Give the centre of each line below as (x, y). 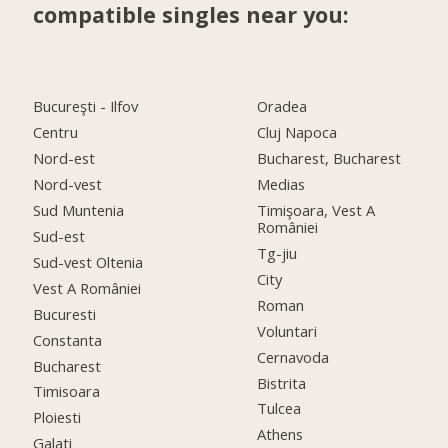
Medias (281, 184)
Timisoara (67, 391)
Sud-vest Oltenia (88, 261)
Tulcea (279, 408)
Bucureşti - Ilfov (86, 106)
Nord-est (64, 158)
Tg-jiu (277, 253)
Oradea (282, 106)
